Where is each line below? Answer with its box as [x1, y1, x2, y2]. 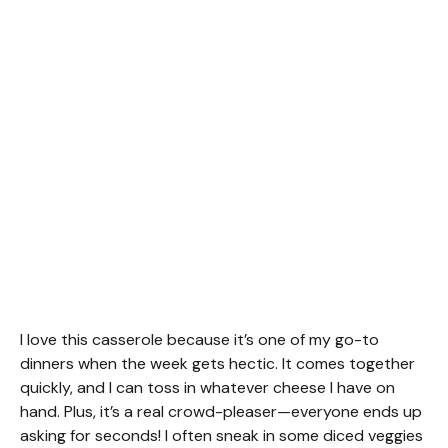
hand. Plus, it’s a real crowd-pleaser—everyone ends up [20, 401, 422, 423]
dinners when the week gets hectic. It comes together [20, 353, 415, 375]
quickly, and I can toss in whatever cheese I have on [20, 377, 395, 399]
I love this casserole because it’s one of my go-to [20, 329, 379, 351]
